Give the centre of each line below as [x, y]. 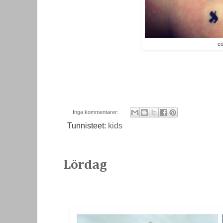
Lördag [85, 165]
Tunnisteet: [88, 126]
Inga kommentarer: [96, 112]
